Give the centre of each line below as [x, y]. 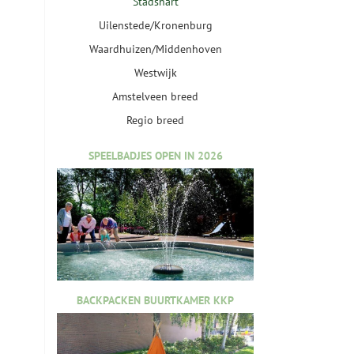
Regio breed [155, 121]
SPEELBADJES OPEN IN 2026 [155, 156]
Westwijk [155, 73]
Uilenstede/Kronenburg [155, 26]
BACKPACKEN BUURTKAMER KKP [155, 300]
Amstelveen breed [155, 97]
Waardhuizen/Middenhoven [155, 49]
